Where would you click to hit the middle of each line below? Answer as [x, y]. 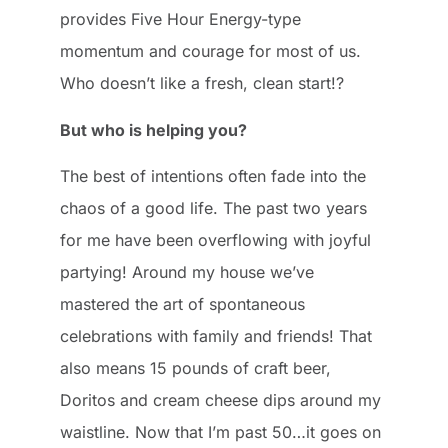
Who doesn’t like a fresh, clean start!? [202, 83]
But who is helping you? [153, 129]
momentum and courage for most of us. [210, 51]
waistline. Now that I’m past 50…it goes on [220, 432]
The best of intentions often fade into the [213, 176]
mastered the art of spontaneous [182, 304]
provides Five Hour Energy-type [180, 19]
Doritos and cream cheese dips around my [220, 400]
